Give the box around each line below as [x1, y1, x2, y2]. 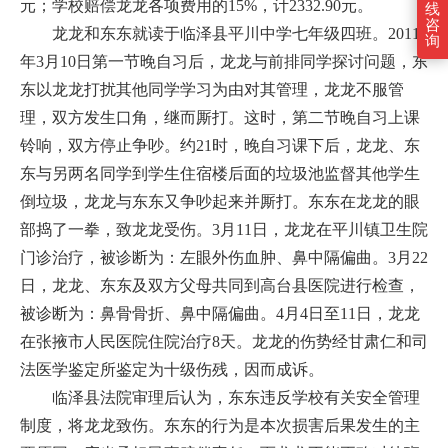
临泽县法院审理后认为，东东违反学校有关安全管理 [20, 389, 420, 406]
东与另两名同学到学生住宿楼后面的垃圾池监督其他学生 [20, 165, 420, 182]
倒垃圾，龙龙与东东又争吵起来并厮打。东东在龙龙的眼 [20, 193, 420, 210]
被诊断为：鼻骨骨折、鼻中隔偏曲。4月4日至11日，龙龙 [20, 305, 420, 322]
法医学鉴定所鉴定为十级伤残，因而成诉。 [20, 361, 324, 378]
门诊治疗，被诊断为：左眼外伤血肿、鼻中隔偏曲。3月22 [20, 249, 428, 266]
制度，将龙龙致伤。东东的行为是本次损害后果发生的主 [20, 417, 420, 434]
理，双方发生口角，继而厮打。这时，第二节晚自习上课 [20, 109, 420, 126]
